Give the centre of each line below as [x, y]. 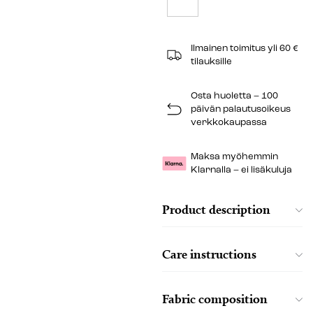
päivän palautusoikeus [240, 109]
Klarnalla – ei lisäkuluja [241, 170]
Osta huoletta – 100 [234, 96]
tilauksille [211, 61]
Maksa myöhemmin [234, 156]
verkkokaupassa [228, 122]
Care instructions [209, 254]
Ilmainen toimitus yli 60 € [244, 48]
